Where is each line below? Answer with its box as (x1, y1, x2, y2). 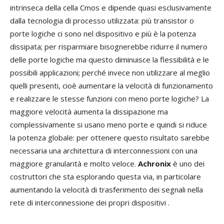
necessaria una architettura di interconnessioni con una (10, 145, 197, 156)
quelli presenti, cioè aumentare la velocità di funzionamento (10, 80, 213, 91)
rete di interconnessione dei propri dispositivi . (10, 197, 169, 208)
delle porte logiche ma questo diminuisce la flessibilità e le (10, 54, 209, 65)
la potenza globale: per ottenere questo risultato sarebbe (10, 132, 209, 143)
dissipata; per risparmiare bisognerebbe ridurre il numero (10, 41, 207, 52)
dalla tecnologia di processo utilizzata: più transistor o (10, 15, 194, 26)
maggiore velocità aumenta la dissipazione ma (10, 106, 168, 117)
